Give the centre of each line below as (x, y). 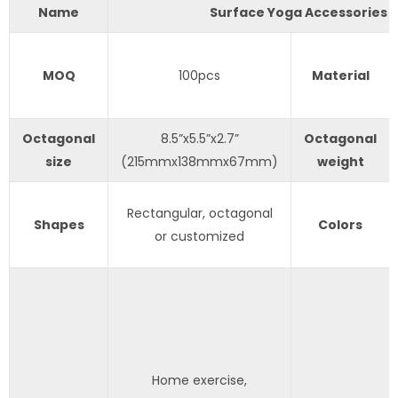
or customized (199, 236)
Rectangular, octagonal (199, 213)
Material (340, 75)
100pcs (199, 75)
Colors (340, 224)
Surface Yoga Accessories (298, 12)
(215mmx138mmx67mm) (199, 161)
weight (340, 161)
